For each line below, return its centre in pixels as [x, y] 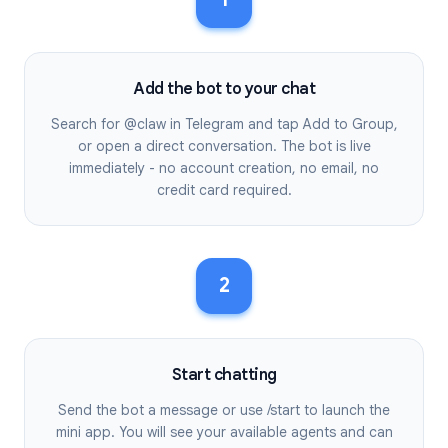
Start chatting [224, 375]
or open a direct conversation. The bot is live [224, 146]
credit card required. [224, 190]
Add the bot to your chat [224, 89]
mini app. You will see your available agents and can [224, 432]
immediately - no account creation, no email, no [224, 168]
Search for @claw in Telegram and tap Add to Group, [224, 124]
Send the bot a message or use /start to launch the [224, 410]
